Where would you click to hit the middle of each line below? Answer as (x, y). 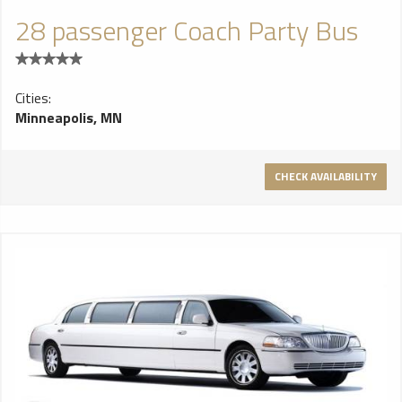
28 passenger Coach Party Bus (187, 31)
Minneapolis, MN (69, 118)
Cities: (33, 98)
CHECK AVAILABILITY (326, 176)
